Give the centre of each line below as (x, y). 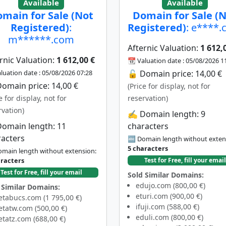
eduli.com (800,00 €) (169, 217)
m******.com (41, 39)
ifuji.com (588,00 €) (167, 206)
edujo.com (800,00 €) (171, 185)
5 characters (148, 148)
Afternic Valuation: (164, 48)
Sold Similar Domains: (166, 175)
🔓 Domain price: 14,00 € (175, 73)
